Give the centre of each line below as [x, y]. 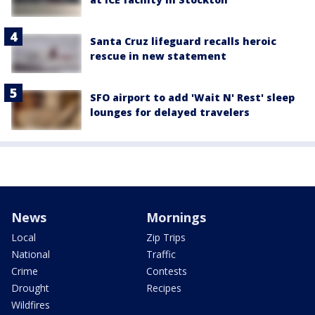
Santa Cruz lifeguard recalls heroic [183, 41]
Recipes [164, 288]
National [31, 254]
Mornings [176, 217]
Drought [30, 288]
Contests [167, 271]
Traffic [161, 254]
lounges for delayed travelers [170, 112]
